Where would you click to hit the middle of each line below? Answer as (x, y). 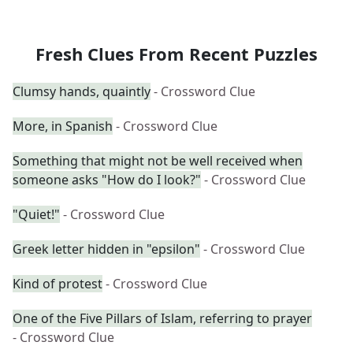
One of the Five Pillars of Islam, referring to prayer (162, 318)
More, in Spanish (63, 126)
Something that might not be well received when (158, 161)
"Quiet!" (36, 214)
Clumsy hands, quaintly (82, 91)
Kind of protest (58, 284)
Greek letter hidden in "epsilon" (106, 249)
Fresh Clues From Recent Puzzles (176, 54)
